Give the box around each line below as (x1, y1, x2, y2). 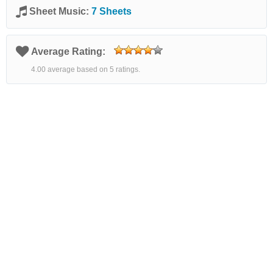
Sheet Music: (29, 6, 91, 16)
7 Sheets (91, 6, 132, 16)
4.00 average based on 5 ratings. (31, 65, 140, 74)
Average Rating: (31, 46, 108, 57)
